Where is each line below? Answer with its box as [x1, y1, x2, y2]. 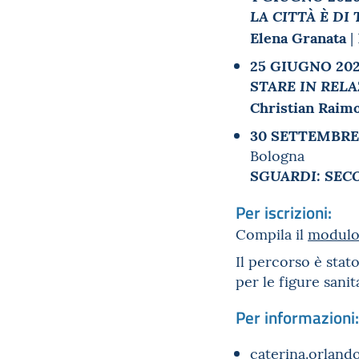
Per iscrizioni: [236, 200, 332, 224]
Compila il [236, 224, 308, 244]
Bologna [250, 145, 305, 165]
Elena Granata [250, 26, 346, 47]
